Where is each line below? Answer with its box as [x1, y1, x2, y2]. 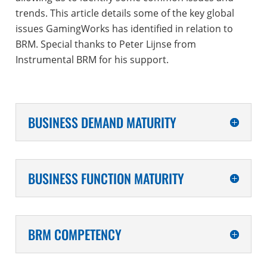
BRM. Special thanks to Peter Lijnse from [15, 37, 196, 51]
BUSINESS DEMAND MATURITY [27, 112, 176, 132]
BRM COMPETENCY [27, 224, 122, 244]
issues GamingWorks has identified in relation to [15, 21, 233, 35]
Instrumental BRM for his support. [15, 52, 169, 66]
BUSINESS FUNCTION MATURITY [27, 168, 184, 188]
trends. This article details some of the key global [15, 6, 234, 20]
